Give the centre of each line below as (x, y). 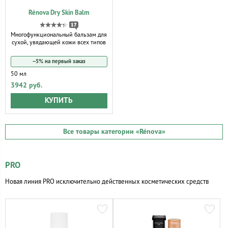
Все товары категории (99, 132)
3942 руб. (26, 85)
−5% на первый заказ (59, 61)
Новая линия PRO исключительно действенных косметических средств (107, 181)
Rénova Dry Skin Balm (59, 13)
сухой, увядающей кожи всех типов (59, 42)
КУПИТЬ (59, 101)
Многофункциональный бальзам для (59, 35)
